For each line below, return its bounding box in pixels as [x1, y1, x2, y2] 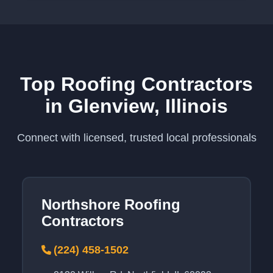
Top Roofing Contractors [20, 73, 253, 96]
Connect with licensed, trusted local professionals [16, 132, 257, 144]
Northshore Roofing [41, 196, 181, 213]
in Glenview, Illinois [45, 95, 228, 118]
